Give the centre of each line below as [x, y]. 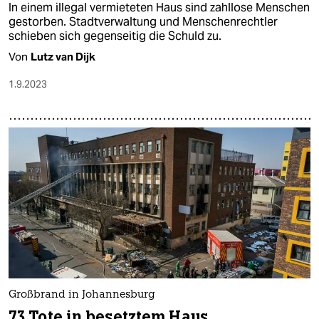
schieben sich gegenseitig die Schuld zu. [115, 36]
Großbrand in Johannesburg [82, 295]
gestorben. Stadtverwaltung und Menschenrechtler [143, 21]
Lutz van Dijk [63, 56]
